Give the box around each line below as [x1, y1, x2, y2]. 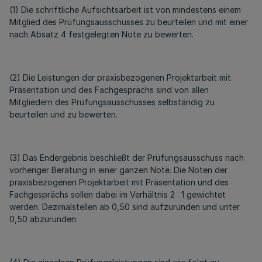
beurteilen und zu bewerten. [9, 109, 118, 119]
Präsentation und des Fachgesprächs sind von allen [9, 85, 209, 95]
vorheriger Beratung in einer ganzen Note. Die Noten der [9, 165, 227, 175]
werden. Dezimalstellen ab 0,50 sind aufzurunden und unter [9, 202, 240, 212]
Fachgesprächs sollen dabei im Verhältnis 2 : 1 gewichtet [9, 189, 226, 199]
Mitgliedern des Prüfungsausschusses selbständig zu [9, 97, 215, 107]
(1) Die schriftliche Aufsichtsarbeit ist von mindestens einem [9, 5, 241, 15]
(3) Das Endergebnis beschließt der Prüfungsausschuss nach [9, 153, 244, 163]
